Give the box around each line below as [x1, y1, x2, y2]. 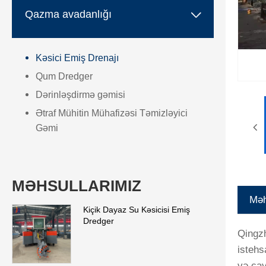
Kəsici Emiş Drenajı [36, 53, 119, 64]
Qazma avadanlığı [25, 8, 112, 20]
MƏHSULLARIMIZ [12, 177, 141, 195]
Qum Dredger [36, 71, 93, 82]
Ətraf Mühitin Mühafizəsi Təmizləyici [36, 108, 188, 119]
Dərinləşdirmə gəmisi [36, 90, 125, 100]
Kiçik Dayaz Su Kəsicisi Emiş [83, 205, 190, 215]
